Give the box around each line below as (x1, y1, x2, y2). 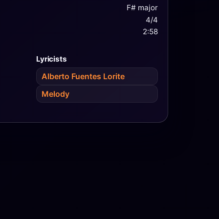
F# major (127, 3, 158, 13)
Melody (42, 89, 70, 99)
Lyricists (36, 54, 67, 64)
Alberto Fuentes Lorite (42, 71, 125, 81)
